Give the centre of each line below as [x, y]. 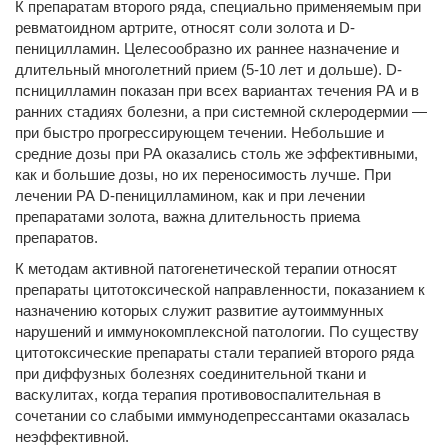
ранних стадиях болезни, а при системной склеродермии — [221, 111]
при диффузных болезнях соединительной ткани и [190, 373]
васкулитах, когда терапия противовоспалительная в [198, 394]
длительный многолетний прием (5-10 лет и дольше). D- [208, 69]
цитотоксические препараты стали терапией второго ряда [214, 352]
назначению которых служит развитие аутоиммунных [199, 310]
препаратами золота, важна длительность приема [187, 216]
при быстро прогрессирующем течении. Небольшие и [199, 132]
